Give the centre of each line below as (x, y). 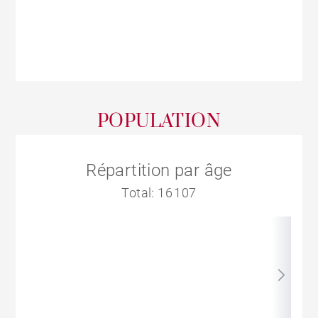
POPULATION (159, 122)
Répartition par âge (159, 171)
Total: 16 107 (159, 193)
